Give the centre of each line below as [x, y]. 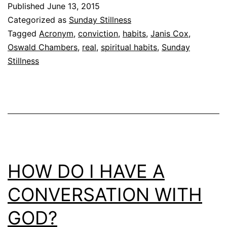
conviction [98, 33]
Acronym [56, 33]
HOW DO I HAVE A [86, 171]
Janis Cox [169, 33]
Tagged [23, 33]
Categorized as [38, 20]
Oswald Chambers [43, 47]
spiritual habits [129, 47]
